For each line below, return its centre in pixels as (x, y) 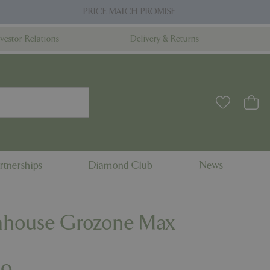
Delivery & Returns (165, 39)
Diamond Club (121, 165)
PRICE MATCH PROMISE (129, 12)
